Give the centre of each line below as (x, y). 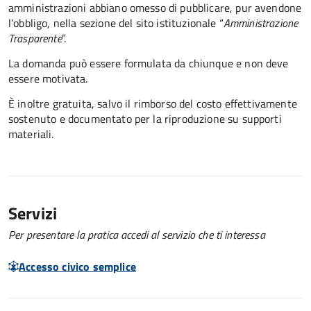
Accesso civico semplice (77, 267)
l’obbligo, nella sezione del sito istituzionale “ (116, 23)
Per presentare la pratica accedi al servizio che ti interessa (137, 235)
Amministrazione (261, 23)
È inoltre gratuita (50, 103)
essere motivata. (48, 78)
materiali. (31, 134)
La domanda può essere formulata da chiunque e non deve (149, 63)
